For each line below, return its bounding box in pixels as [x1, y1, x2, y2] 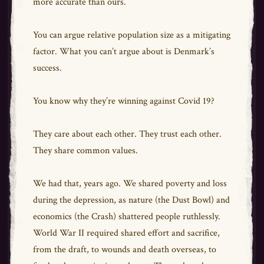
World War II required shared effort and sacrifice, [32, 227, 220, 239]
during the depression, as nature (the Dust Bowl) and [32, 194, 230, 206]
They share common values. [32, 144, 138, 157]
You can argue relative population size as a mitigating [32, 29, 230, 41]
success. [32, 62, 64, 74]
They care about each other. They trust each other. [32, 128, 222, 140]
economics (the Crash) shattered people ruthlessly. [32, 210, 220, 223]
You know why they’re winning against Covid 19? [32, 95, 214, 107]
